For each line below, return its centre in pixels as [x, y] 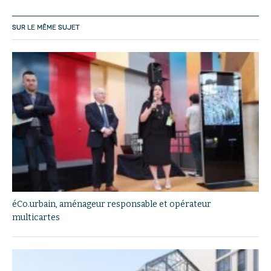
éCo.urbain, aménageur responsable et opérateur [112, 204]
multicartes [36, 217]
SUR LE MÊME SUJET [46, 28]
